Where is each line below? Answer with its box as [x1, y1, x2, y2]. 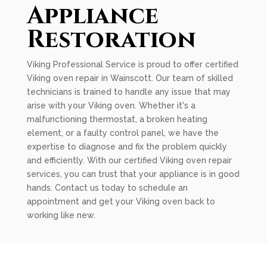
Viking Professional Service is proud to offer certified [26, 60, 238, 69]
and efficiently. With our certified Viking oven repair [26, 156, 232, 165]
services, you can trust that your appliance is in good [26, 169, 240, 179]
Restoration [26, 24, 196, 56]
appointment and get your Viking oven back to [26, 197, 215, 206]
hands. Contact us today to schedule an [26, 183, 188, 193]
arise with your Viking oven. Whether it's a [26, 101, 195, 110]
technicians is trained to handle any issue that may [26, 87, 231, 97]
